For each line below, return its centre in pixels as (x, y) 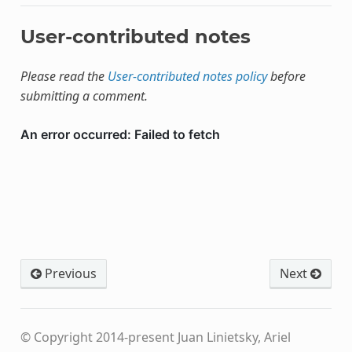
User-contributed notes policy (187, 77)
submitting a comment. (84, 96)
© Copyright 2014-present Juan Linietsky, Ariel (155, 337)
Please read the (64, 77)
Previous (69, 274)
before (286, 77)
